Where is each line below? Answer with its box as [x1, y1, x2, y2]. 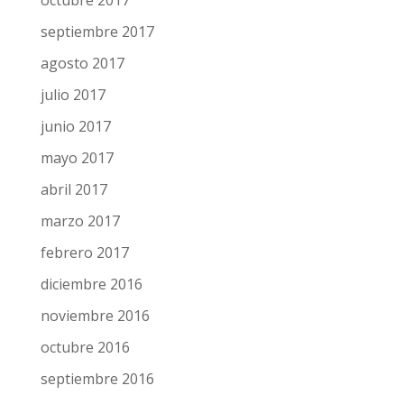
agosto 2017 [39, 94, 124, 115]
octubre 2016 [39, 378, 129, 399]
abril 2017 [39, 220, 106, 241]
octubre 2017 [39, 31, 129, 51]
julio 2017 [39, 125, 105, 146]
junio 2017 [39, 157, 110, 178]
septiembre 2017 [39, 62, 153, 83]
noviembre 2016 [39, 346, 149, 367]
